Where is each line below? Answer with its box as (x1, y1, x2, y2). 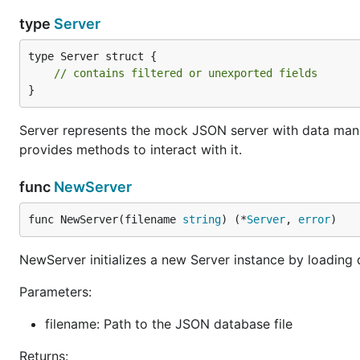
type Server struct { (28, 50, 157, 63)
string (182, 213, 221, 226)
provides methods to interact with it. (19, 141, 242, 157)
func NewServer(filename (28, 213, 182, 226)
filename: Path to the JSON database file (45, 316, 292, 332)
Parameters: (19, 284, 92, 300)
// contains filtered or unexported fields (54, 67, 317, 80)
